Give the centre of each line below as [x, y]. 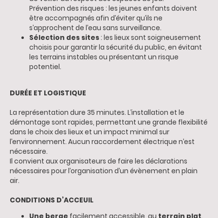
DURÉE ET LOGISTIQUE [48, 93]
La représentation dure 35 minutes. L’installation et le [97, 112]
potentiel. [45, 67]
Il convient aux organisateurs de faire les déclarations [99, 161]
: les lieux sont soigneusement [150, 37]
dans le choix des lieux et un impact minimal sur [90, 132]
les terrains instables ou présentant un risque [104, 57]
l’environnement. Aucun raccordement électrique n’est [102, 142]
